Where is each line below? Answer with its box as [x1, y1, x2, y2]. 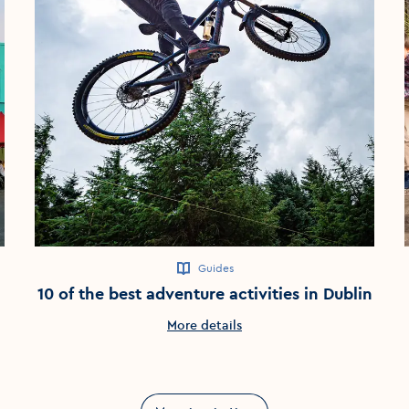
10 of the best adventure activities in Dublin [37, 282, 372, 304]
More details [167, 316, 242, 333]
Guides [197, 260, 234, 275]
